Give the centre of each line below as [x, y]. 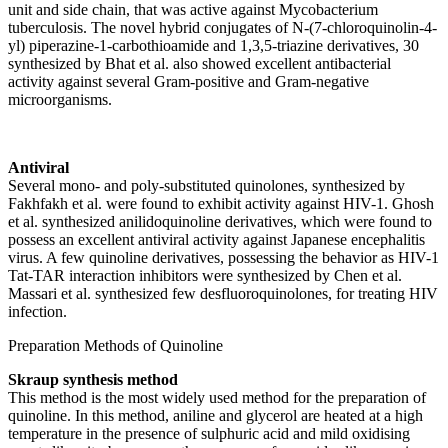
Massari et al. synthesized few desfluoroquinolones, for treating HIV [223, 293]
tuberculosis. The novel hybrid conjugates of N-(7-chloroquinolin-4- [222, 27]
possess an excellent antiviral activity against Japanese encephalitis [216, 239]
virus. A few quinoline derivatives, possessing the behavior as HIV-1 [223, 257]
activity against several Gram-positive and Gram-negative [188, 81]
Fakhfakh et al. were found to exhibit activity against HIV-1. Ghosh [221, 203]
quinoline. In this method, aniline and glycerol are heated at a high [215, 415]
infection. [37, 311]
